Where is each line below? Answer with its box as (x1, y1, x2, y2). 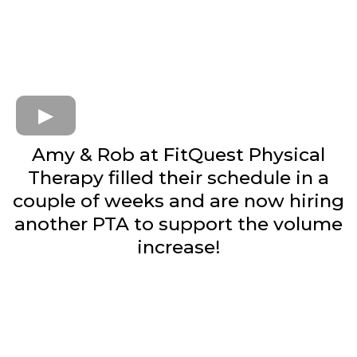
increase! (136, 235, 221, 258)
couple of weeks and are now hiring (13, 189, 344, 212)
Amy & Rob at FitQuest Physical (32, 143, 325, 166)
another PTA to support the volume (14, 212, 343, 235)
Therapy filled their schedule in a (28, 166, 329, 189)
